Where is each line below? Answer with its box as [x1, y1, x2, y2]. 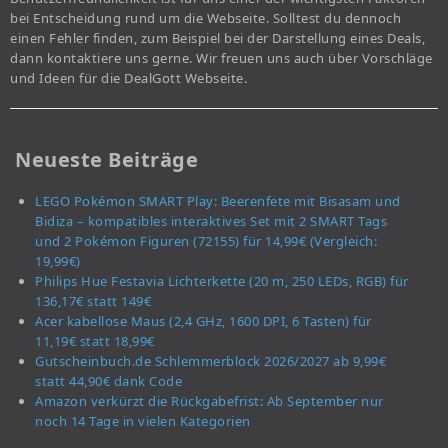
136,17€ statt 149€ [35, 292, 151, 311]
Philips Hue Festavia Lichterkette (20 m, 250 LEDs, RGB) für [35, 272, 409, 291]
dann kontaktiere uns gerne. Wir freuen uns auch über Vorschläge [10, 49, 433, 68]
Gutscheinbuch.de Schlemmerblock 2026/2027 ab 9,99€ [35, 352, 386, 371]
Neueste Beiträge [15, 146, 198, 174]
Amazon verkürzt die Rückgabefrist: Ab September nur [35, 392, 384, 411]
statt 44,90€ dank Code [35, 372, 182, 391]
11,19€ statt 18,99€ [35, 332, 155, 351]
